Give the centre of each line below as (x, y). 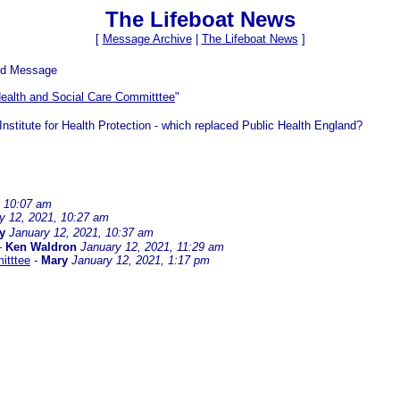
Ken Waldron (41, 247)
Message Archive (147, 39)
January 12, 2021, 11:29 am (152, 247)
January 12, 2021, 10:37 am (81, 233)
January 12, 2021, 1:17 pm (141, 261)
